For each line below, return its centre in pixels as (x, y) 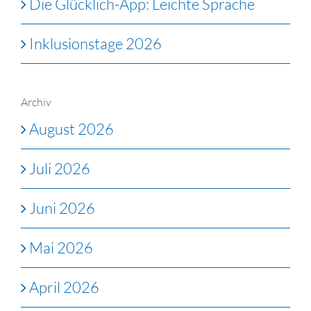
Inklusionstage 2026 (95, 43)
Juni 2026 (62, 208)
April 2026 (64, 287)
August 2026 (72, 129)
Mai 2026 (61, 248)
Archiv (36, 102)
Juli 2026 (60, 169)
